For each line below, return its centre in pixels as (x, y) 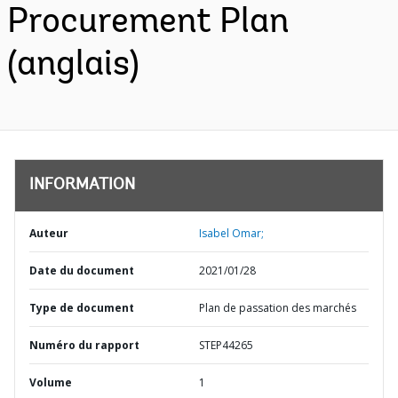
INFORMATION (82, 186)
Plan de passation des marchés (278, 308)
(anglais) (73, 66)
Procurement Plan (148, 23)
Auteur (49, 233)
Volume (51, 382)
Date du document (82, 271)
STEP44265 (226, 345)
